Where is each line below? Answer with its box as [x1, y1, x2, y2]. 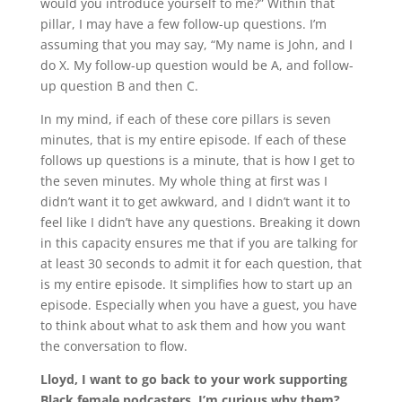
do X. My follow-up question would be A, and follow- [39, 57, 354, 74]
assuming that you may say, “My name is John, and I [39, 36, 353, 54]
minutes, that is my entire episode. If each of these [39, 131, 346, 149]
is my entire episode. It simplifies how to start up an [39, 275, 353, 293]
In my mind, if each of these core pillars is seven [39, 110, 331, 128]
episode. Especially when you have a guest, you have [39, 296, 357, 314]
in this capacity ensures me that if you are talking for [39, 234, 358, 252]
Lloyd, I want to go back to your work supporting [39, 371, 347, 389]
